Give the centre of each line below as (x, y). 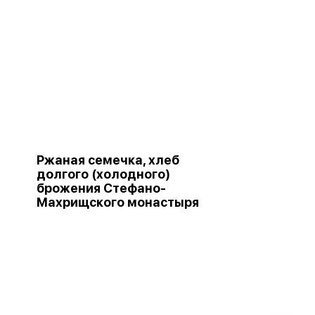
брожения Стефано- (101, 188)
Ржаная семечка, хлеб (108, 160)
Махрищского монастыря (118, 202)
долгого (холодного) (103, 174)
